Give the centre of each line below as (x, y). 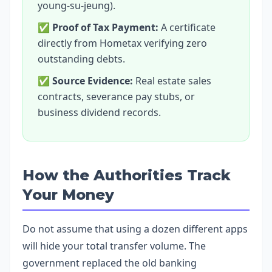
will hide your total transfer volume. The (114, 246)
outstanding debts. (81, 59)
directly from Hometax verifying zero (122, 43)
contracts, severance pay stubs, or (116, 97)
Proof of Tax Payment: (105, 27)
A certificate (187, 27)
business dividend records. (99, 112)
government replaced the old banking (110, 263)
